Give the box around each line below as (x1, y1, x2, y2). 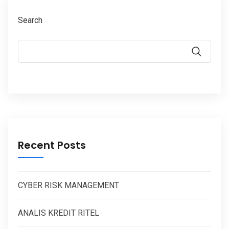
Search (18, 15, 42, 25)
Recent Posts (18, 138, 86, 152)
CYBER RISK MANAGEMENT (18, 180, 119, 190)
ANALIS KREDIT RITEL (18, 208, 99, 218)
